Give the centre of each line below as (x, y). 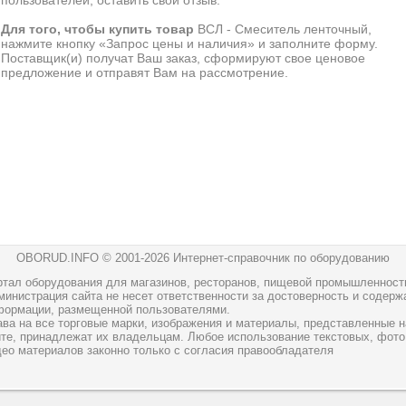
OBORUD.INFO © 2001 (78, 258)
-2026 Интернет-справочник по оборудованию (265, 258)
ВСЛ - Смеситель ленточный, (283, 29)
